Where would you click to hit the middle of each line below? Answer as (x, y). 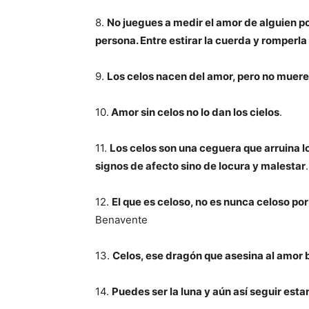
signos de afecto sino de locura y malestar (200, 166)
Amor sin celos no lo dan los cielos (194, 112)
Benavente (121, 220)
